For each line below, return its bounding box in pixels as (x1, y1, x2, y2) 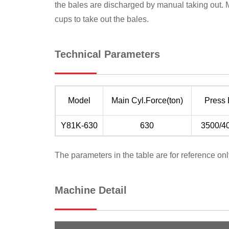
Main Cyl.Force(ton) (111, 96, 183, 105)
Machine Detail (54, 184, 127, 196)
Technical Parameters (54, 48, 160, 60)
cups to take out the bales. (54, 14, 149, 24)
